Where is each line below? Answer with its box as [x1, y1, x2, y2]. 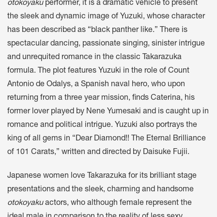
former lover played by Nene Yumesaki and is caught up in [7, 108, 209, 116]
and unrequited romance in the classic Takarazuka [7, 54, 182, 62]
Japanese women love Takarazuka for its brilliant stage [7, 172, 197, 181]
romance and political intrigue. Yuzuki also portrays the [7, 122, 197, 130]
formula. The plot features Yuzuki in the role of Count [7, 67, 189, 76]
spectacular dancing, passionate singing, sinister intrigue [7, 40, 205, 48]
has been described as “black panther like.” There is [7, 27, 187, 35]
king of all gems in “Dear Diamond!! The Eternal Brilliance [7, 135, 206, 143]
